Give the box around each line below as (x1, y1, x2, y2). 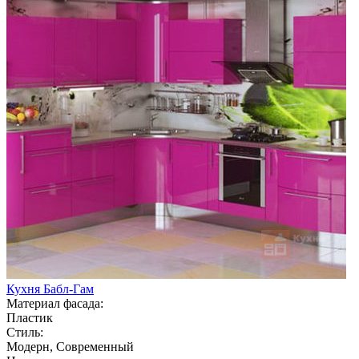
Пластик (6, 310, 53, 325)
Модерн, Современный (6, 339, 134, 353)
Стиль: (6, 325, 43, 339)
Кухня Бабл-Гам (6, 281, 94, 296)
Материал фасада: (6, 296, 103, 310)
